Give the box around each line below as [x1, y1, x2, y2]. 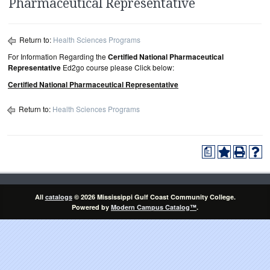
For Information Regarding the [8, 51, 108, 61]
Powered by [72, 202, 111, 212]
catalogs [45, 192, 72, 201]
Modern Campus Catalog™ [111, 202, 196, 212]
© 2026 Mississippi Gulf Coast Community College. [72, 192, 236, 201]
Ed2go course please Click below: [61, 62, 174, 72]
